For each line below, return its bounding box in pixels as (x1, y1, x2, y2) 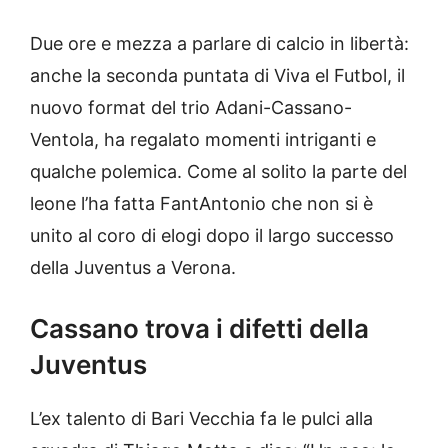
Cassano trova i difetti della (30, 313, 369, 345)
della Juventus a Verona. (30, 257, 236, 279)
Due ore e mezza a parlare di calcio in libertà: (30, 33, 409, 55)
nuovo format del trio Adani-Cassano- (30, 97, 352, 119)
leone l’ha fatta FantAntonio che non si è (30, 193, 373, 215)
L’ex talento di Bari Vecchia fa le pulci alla (30, 408, 373, 430)
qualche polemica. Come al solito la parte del (30, 161, 407, 183)
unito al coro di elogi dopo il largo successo (30, 225, 394, 247)
